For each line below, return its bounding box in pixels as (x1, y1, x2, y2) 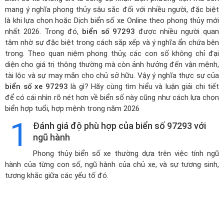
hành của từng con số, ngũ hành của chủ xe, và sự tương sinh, (5, 160, 219, 169)
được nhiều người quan (135, 27, 219, 36)
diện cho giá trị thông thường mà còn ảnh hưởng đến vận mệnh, (5, 60, 219, 69)
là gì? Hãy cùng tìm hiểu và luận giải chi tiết (67, 82, 219, 91)
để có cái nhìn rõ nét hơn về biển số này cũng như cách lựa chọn (5, 93, 219, 102)
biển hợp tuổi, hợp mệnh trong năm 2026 (5, 104, 139, 113)
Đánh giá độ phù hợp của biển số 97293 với (33, 120, 206, 131)
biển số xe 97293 (5, 82, 68, 91)
